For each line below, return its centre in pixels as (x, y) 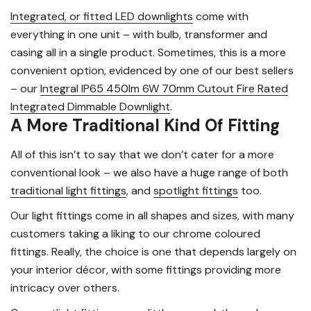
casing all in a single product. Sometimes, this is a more (148, 53)
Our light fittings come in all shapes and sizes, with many (152, 216)
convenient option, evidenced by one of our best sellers (152, 71)
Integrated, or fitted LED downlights (102, 17)
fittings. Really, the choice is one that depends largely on (153, 252)
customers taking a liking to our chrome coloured (135, 234)
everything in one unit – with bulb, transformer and (139, 35)
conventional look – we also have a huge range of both (149, 173)
